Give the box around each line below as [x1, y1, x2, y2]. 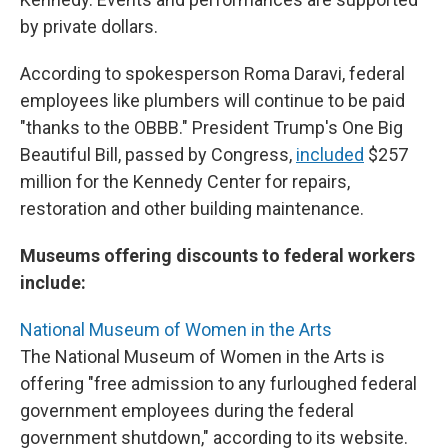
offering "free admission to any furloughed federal [20, 373, 417, 394]
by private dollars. [20, 16, 158, 37]
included [296, 144, 364, 165]
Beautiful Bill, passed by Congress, [20, 144, 296, 165]
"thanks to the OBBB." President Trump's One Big [20, 117, 403, 138]
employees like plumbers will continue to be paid [20, 90, 405, 111]
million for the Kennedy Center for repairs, [20, 171, 350, 192]
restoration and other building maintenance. [20, 198, 364, 219]
